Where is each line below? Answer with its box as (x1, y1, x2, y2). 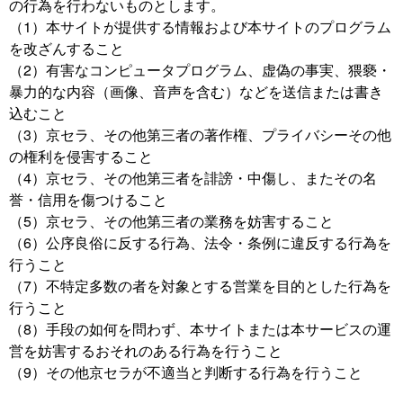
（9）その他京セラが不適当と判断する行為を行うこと (9, 362, 363, 382)
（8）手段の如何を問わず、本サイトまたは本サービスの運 (9, 318, 391, 339)
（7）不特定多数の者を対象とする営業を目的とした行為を (9, 275, 391, 296)
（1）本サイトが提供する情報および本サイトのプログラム (9, 16, 391, 37)
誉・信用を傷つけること (9, 189, 167, 210)
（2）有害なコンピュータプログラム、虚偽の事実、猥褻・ (9, 59, 391, 80)
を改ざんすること (9, 38, 124, 58)
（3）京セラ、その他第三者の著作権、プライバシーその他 (9, 124, 391, 145)
